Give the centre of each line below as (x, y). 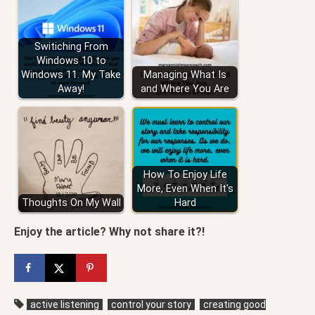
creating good (234, 305)
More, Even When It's (185, 189)
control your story (151, 305)
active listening (65, 305)
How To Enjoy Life (185, 175)
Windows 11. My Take (71, 75)
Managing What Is (185, 75)
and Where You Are (185, 89)
